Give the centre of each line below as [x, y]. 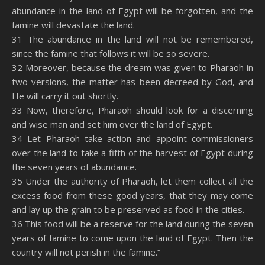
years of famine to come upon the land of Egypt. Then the [132, 238]
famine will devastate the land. [73, 25]
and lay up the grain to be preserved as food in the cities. [128, 209]
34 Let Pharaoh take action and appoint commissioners [132, 138]
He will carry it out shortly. [65, 96]
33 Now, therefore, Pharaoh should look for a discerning [132, 110]
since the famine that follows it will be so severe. [111, 53]
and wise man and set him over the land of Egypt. [112, 124]
